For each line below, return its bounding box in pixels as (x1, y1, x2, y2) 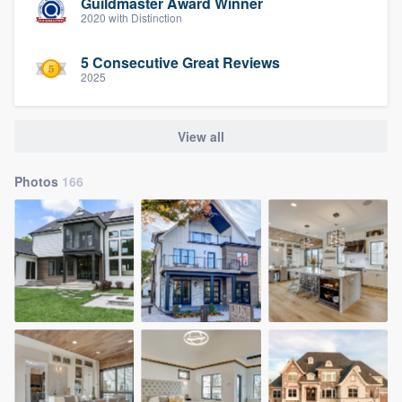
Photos (14, 172, 62, 191)
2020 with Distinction (81, 10, 182, 26)
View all (178, 127, 224, 145)
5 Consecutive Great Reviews (81, 52, 280, 74)
